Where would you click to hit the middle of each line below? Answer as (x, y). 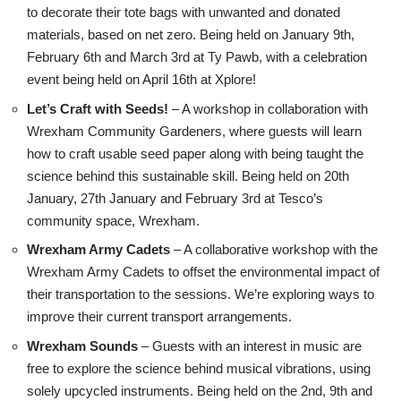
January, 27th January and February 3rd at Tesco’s (175, 198)
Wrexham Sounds (82, 346)
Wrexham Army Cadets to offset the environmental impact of (203, 272)
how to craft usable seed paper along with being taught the (195, 153)
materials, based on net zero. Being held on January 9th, (191, 35)
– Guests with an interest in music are (250, 346)
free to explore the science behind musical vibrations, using (199, 368)
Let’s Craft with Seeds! (98, 108)
